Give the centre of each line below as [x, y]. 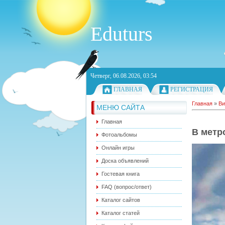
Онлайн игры [118, 148]
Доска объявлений [125, 161]
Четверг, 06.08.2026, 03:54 [124, 76]
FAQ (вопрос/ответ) [127, 187]
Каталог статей [121, 213]
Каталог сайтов [121, 200]
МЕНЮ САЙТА [121, 107]
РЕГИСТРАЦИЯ [192, 89]
